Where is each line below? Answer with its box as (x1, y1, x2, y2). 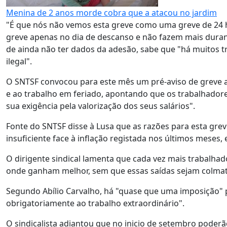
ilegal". (6, 56, 32, 67)
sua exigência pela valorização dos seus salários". (6, 100, 195, 111)
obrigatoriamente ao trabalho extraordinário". (6, 198, 184, 209)
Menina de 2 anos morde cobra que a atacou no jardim (6, 7, 217, 18)
